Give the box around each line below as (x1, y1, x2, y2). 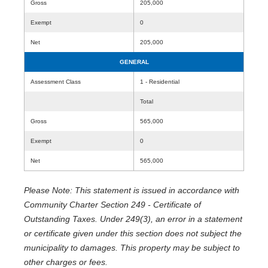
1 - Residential (140, 78, 179, 85)
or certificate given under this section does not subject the (24, 229, 242, 238)
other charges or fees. (24, 257, 108, 267)
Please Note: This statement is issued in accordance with (24, 185, 239, 195)
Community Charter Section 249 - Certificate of (24, 200, 201, 209)
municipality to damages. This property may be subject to (24, 243, 240, 252)
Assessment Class (31, 78, 81, 85)
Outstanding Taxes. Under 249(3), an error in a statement (24, 214, 242, 224)
